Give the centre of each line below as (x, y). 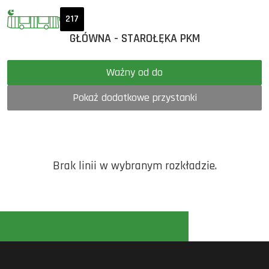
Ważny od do (157, 72)
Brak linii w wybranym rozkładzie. (134, 166)
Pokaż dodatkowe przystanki (134, 98)
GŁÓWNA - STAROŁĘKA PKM (134, 38)
